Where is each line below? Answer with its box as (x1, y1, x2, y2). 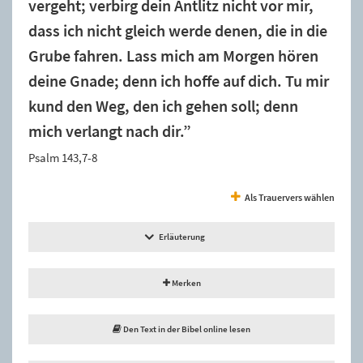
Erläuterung (158, 230, 205, 242)
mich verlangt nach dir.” (28, 121, 191, 141)
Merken (169, 276, 201, 288)
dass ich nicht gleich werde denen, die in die (28, 20, 327, 41)
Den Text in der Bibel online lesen (122, 322, 250, 335)
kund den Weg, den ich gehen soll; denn (28, 96, 298, 116)
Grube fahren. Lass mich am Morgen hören (28, 45, 318, 66)
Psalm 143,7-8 (28, 149, 97, 165)
